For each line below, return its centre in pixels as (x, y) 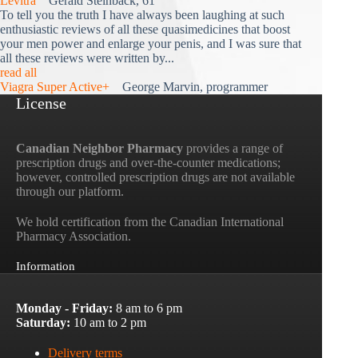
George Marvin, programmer (189, 87)
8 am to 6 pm (147, 308)
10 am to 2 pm (108, 322)
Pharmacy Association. (74, 237)
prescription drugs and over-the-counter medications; (148, 163)
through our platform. (70, 192)
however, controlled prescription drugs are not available (155, 177)
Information (46, 267)
